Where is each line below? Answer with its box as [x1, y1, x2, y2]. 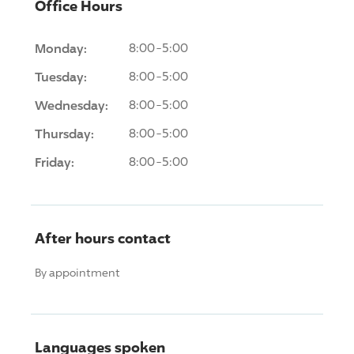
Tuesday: [35, 68, 87, 85]
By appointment [35, 265, 120, 279]
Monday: [35, 40, 87, 56]
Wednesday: [35, 96, 108, 113]
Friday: [35, 153, 74, 170]
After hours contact [35, 228, 171, 247]
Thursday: [35, 125, 94, 141]
